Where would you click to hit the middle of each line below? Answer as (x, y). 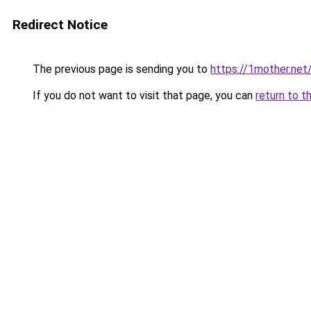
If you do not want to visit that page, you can (143, 95)
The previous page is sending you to (120, 69)
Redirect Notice (60, 25)
